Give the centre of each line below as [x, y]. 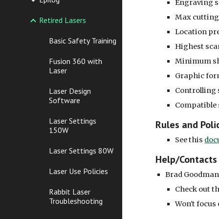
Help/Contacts [186, 159]
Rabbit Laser [70, 192]
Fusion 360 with [76, 61]
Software [65, 100]
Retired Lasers [63, 20]
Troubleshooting [76, 201]
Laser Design [70, 91]
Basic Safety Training [83, 41]
